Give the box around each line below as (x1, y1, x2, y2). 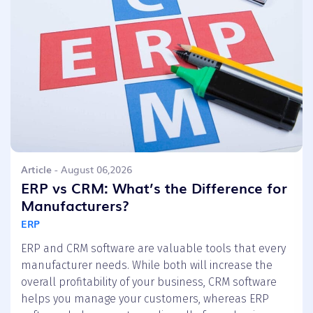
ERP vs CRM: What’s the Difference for (21, 176, 287, 198)
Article (21, 161, 52, 176)
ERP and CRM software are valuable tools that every (21, 241, 286, 255)
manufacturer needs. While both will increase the (21, 258, 272, 272)
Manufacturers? (21, 194, 129, 215)
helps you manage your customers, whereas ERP (21, 291, 269, 305)
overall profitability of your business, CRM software (21, 275, 277, 289)
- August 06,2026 (52, 161, 132, 176)
